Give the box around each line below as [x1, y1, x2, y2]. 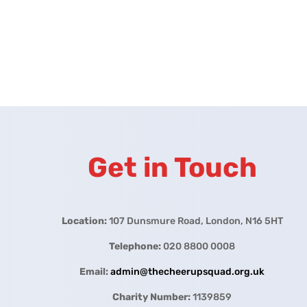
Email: [79, 265, 109, 278]
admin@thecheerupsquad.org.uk [110, 265, 265, 278]
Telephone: [109, 240, 162, 252]
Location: [61, 214, 107, 227]
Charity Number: [112, 291, 191, 303]
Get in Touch [87, 151, 257, 184]
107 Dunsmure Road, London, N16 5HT [106, 214, 283, 227]
